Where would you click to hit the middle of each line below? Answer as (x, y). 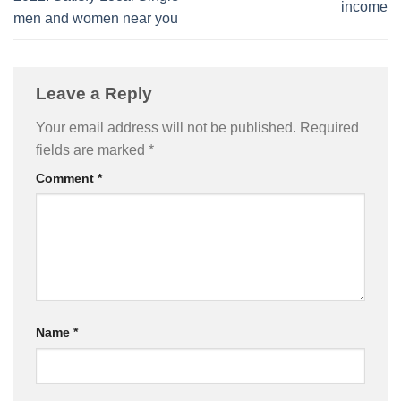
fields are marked (92, 149)
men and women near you (96, 18)
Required (329, 127)
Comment (67, 178)
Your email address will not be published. (166, 127)
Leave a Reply (96, 93)
